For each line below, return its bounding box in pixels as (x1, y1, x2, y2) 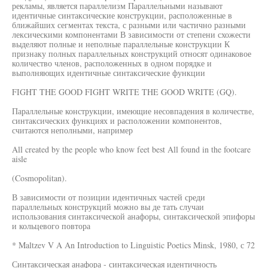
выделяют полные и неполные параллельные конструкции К (12, 38, 230, 50)
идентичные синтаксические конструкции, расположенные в (12, 10, 232, 21)
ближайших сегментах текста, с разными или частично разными (12, 19, 246, 31)
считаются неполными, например (12, 124, 133, 136)
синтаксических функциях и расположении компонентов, (12, 115, 222, 126)
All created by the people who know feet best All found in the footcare (12, 144, 251, 155)
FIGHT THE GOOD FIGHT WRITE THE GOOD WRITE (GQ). (12, 86, 237, 98)
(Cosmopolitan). (12, 172, 67, 184)
